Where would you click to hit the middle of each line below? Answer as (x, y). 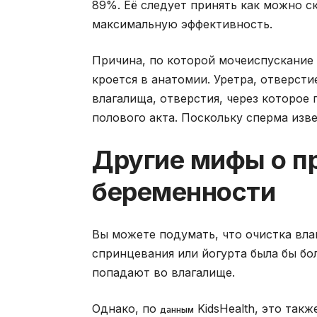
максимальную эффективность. (182, 24)
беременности (184, 192)
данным (177, 310)
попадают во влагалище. (163, 273)
